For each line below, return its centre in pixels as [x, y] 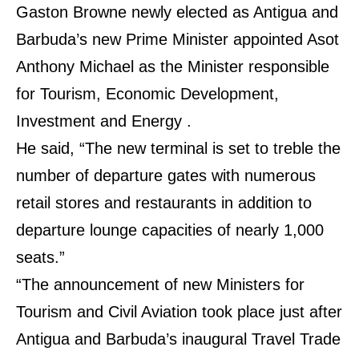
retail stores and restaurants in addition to [164, 203]
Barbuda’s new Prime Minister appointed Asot [177, 39]
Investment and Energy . [104, 121]
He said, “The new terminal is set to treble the [178, 148]
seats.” [40, 257]
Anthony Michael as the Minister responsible [173, 67]
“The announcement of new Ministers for [160, 284]
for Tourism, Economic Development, [147, 94]
